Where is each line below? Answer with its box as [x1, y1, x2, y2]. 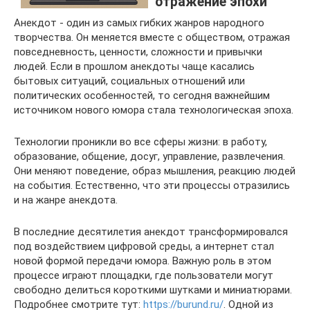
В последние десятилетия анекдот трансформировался [14, 226, 288, 238]
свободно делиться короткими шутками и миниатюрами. [14, 284, 292, 296]
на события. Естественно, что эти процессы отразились [14, 179, 290, 192]
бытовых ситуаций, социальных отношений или [14, 75, 245, 87]
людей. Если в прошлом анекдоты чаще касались [14, 60, 255, 73]
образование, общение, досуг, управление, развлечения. [14, 150, 285, 163]
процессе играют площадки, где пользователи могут [14, 269, 273, 282]
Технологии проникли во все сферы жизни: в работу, [14, 136, 267, 148]
